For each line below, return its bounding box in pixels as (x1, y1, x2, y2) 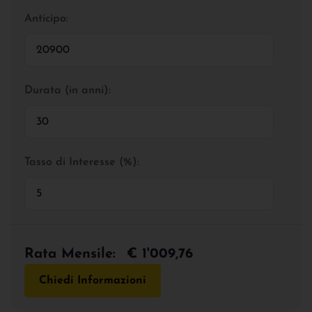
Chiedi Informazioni (39, 274, 146, 286)
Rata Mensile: (24, 247, 116, 261)
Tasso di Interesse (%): (24, 156, 139, 168)
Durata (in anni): (24, 84, 111, 96)
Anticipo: (24, 13, 68, 24)
